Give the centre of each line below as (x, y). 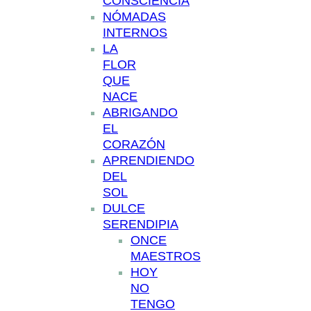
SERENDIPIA (141, 224)
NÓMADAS (134, 17)
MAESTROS (166, 256)
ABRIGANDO (140, 112)
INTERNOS (135, 33)
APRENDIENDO (149, 160)
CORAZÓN (134, 144)
